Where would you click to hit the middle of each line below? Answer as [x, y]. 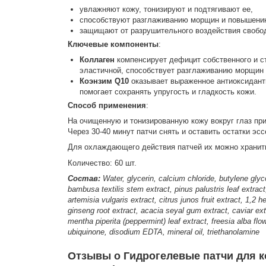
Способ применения [107, 106]
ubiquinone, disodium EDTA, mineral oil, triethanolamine [163, 232]
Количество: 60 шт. [102, 163]
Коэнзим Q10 [104, 81]
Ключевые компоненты [113, 45]
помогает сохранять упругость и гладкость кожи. [168, 92]
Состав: [84, 178]
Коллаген [97, 60]
